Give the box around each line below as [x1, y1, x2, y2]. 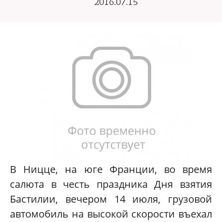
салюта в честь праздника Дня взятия [10, 177, 212, 191]
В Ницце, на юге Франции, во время [10, 163, 212, 176]
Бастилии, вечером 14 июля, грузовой [10, 192, 212, 206]
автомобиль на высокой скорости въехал [10, 207, 212, 221]
